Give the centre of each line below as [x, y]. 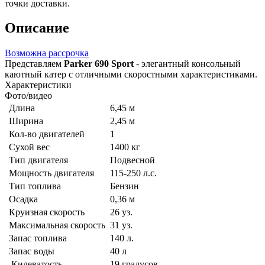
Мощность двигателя [50, 173]
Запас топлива [37, 238]
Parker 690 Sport [100, 64]
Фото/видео [28, 96]
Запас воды [30, 251]
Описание [37, 28]
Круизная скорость [46, 212]
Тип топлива [34, 186]
